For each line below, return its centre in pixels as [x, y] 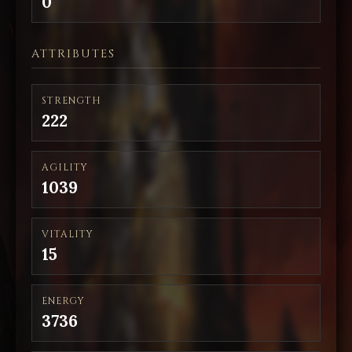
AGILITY [65, 167]
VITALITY [68, 234]
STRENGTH [71, 101]
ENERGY [63, 301]
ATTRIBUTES [73, 54]
